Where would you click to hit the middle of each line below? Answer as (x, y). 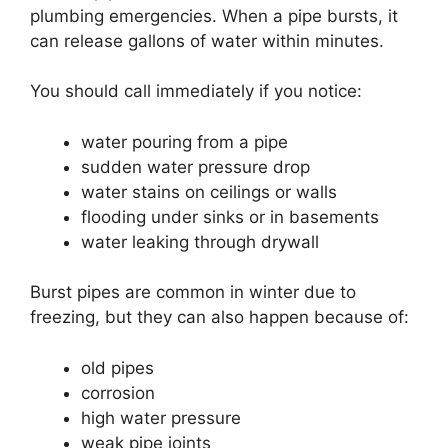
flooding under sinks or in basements (230, 216)
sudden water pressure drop (195, 166)
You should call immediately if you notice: (196, 91)
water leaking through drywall (200, 241)
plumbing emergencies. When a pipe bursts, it (214, 15)
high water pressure (161, 417)
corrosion (118, 392)
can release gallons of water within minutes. (207, 40)
